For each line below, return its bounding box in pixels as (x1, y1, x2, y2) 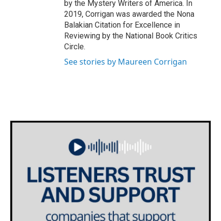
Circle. (64, 41, 85, 51)
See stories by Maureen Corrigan (64, 56, 187, 67)
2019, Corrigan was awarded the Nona (64, 9, 194, 19)
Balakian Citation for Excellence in (64, 20, 180, 30)
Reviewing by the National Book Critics (64, 31, 197, 40)
